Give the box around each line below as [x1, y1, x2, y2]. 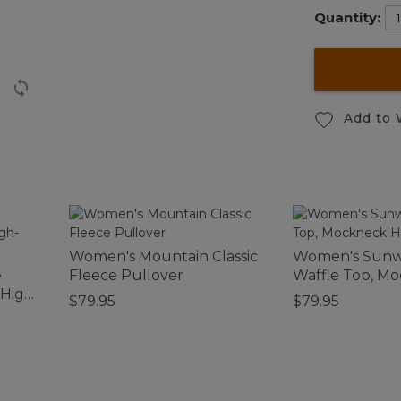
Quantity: [314, 9, 380, 27]
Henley [293, 285, 345, 303]
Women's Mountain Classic [69, 247, 258, 265]
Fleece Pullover [69, 266, 183, 284]
